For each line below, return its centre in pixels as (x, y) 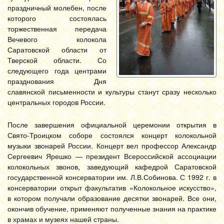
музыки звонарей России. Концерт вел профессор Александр (112, 145)
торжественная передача (57, 28)
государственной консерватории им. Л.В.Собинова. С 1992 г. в (112, 177)
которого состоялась (57, 18)
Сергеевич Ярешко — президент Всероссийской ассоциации (112, 156)
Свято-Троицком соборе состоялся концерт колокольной (112, 135)
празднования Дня (57, 81)
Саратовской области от (57, 49)
